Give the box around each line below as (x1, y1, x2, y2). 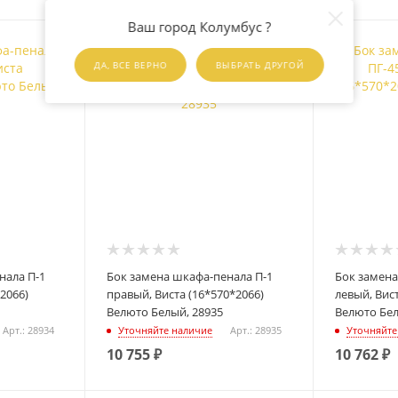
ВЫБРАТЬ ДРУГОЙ (216, 60, 305, 71)
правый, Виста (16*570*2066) (107, 285, 265, 302)
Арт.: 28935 (230, 323, 283, 338)
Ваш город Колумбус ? (127, 18, 271, 36)
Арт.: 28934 (2, 323, 54, 338)
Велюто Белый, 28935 (107, 303, 224, 320)
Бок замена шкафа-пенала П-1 (107, 267, 274, 284)
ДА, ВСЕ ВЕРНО (93, 60, 168, 71)
